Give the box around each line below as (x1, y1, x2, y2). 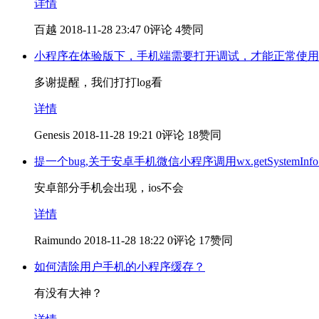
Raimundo (34, 234, 81, 246)
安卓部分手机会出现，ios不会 (34, 181, 184, 194)
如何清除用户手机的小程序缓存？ (34, 260, 205, 273)
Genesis (34, 128, 70, 141)
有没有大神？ (34, 286, 103, 299)
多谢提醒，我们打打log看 (34, 75, 162, 88)
